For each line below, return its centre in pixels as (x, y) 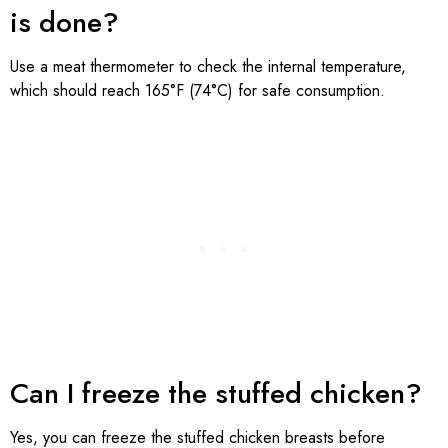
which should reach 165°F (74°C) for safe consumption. (197, 90)
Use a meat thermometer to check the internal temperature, (208, 66)
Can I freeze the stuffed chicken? (216, 394)
